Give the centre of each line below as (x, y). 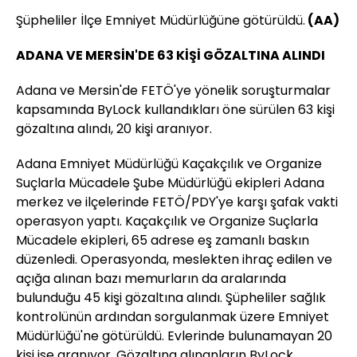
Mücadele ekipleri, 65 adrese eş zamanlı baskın (163, 241)
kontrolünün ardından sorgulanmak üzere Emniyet (173, 317)
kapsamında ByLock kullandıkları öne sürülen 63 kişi (175, 110)
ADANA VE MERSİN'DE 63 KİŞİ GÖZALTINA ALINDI (171, 56)
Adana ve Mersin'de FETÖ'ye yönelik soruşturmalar (173, 91)
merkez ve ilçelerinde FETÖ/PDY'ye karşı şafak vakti (177, 202)
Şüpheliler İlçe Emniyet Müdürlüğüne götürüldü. (161, 21)
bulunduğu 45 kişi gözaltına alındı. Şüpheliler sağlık (171, 298)
